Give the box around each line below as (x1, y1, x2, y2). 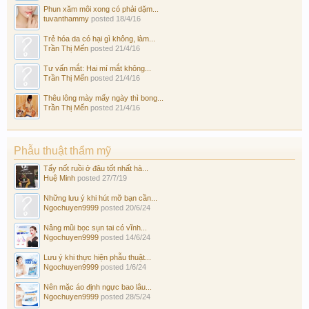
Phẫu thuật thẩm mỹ (14, 144, 111, 157)
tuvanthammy (43, 14, 89, 23)
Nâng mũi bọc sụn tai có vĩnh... (43, 223, 147, 232)
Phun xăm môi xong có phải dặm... (43, 4, 159, 13)
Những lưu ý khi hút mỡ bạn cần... (43, 193, 157, 202)
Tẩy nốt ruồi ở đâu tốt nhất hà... (43, 163, 148, 172)
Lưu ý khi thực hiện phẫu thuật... (43, 252, 151, 261)
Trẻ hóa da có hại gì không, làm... (43, 34, 155, 43)
